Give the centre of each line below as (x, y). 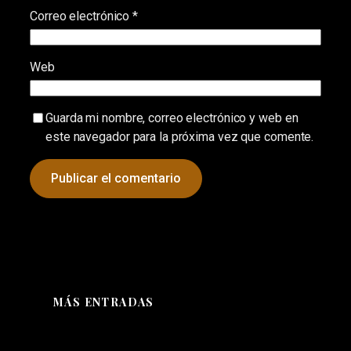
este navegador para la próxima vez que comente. (180, 136)
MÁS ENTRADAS (104, 302)
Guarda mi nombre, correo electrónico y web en (172, 118)
